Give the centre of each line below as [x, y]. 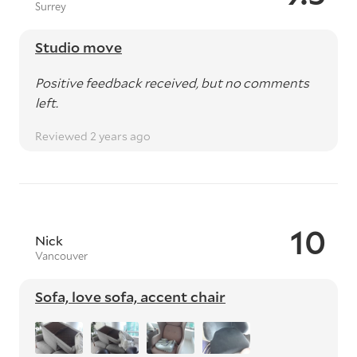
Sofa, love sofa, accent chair [130, 296]
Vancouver [61, 256]
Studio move [78, 47]
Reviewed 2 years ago [93, 136]
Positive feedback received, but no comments [172, 82]
